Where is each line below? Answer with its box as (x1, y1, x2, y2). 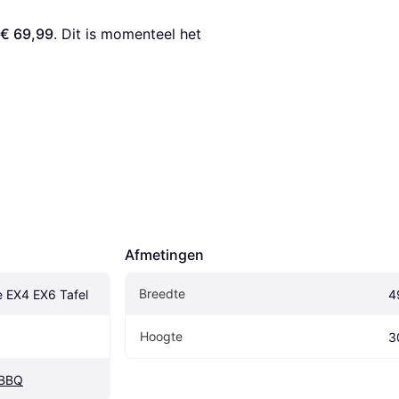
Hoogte (140, 329, 183, 345)
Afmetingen (125, 246, 204, 265)
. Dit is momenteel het (53, 25, 201, 44)
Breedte (139, 286, 185, 302)
